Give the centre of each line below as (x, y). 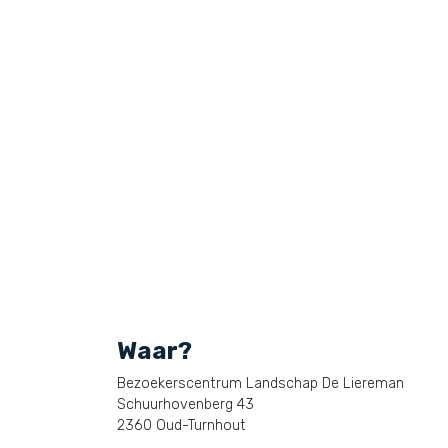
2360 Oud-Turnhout (181, 425)
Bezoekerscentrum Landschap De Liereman (260, 383)
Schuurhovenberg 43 (185, 404)
